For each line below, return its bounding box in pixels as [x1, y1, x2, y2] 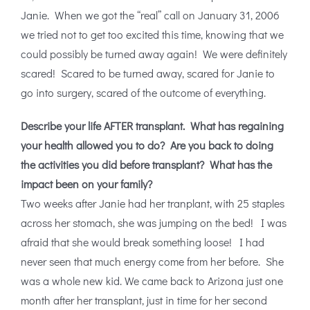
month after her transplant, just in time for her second [21, 293, 267, 308]
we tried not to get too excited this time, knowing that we [21, 27, 284, 42]
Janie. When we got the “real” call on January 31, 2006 [21, 8, 280, 23]
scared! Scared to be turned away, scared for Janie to [21, 66, 275, 81]
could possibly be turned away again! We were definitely [21, 46, 287, 62]
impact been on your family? [21, 176, 152, 192]
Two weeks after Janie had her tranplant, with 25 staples [21, 196, 284, 211]
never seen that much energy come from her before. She [21, 254, 284, 269]
